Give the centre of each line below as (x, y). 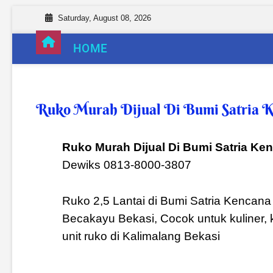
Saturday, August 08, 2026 (105, 18)
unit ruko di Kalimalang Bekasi (141, 236)
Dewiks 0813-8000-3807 (126, 165)
